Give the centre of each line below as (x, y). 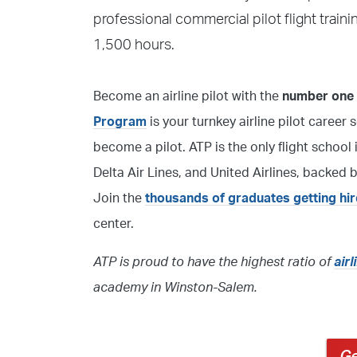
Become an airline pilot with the (188, 96)
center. (114, 224)
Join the (119, 198)
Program (120, 122)
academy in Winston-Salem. (175, 287)
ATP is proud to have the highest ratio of (214, 262)
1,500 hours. (134, 45)
